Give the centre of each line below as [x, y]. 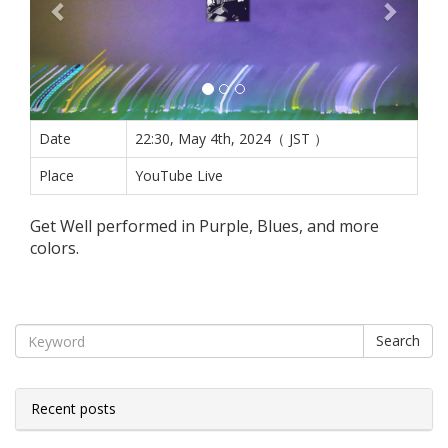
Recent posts [73, 409]
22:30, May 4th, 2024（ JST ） [231, 139]
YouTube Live [179, 176]
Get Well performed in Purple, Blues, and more [204, 226]
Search [398, 341]
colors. [54, 248]
